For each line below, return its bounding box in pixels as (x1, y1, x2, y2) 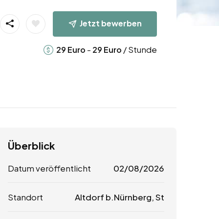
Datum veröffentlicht (8, 163, 91, 174)
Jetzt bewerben (79, 18, 142, 28)
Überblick (8, 139, 55, 152)
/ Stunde (121, 44, 157, 55)
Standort (8, 192, 43, 203)
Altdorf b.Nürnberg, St (74, 192, 164, 203)
